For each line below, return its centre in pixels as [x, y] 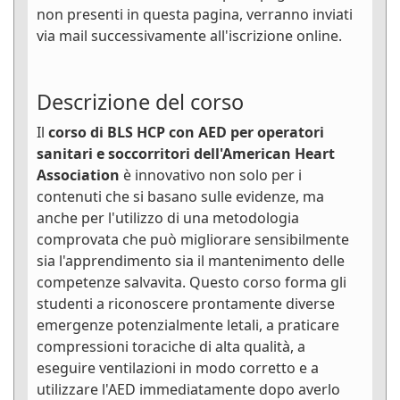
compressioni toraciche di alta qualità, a [171, 347]
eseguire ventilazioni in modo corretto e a [178, 368]
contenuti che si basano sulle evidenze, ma [180, 197]
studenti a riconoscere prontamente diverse [186, 304]
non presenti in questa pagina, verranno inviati [195, 15]
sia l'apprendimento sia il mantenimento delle [191, 261]
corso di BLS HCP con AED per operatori [186, 133]
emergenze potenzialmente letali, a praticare [188, 325]
